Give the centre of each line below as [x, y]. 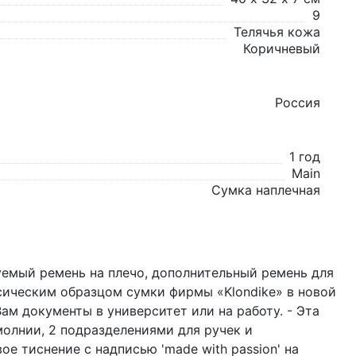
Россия [298, 103]
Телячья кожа [277, 32]
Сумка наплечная [266, 190]
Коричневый [282, 48]
